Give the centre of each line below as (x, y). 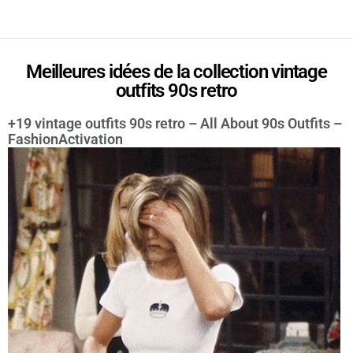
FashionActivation (65, 139)
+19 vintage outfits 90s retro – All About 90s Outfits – (175, 123)
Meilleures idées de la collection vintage (176, 72)
